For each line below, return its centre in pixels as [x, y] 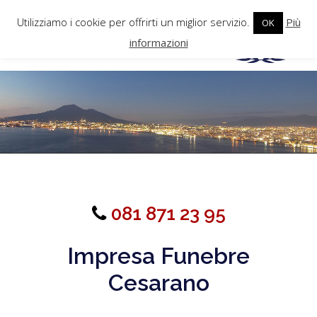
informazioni [158, 42]
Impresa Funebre [158, 255]
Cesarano [158, 282]
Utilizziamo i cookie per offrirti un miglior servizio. [133, 22]
